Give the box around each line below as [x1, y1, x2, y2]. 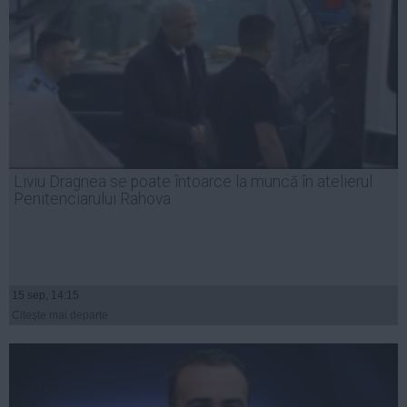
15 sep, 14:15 [12, 289, 79, 303]
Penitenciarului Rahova [14, 190, 171, 209]
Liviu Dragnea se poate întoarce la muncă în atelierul [14, 173, 372, 192]
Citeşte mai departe [12, 309, 108, 323]
